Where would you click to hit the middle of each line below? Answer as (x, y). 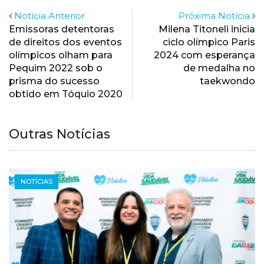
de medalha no (219, 68)
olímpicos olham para (61, 55)
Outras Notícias (60, 134)
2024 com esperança (204, 55)
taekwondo (227, 81)
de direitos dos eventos (65, 42)
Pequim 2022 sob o (56, 68)
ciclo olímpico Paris (209, 42)
